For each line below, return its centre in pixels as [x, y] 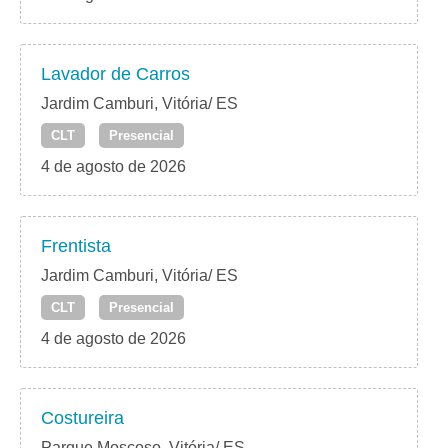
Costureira [82, 418]
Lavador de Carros [115, 74]
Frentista [76, 246]
